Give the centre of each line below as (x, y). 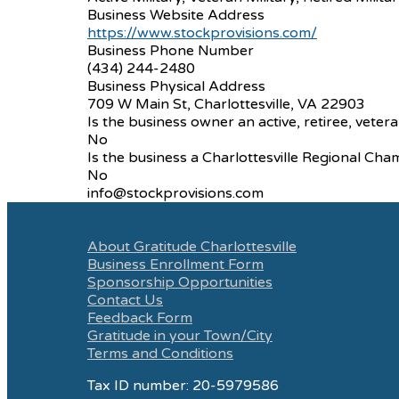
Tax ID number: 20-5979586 (183, 386)
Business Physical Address (176, 86)
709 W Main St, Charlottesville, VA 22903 (226, 104)
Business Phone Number (171, 51)
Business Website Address (176, 15)
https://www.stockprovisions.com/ (202, 33)
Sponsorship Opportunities (180, 282)
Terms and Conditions (160, 354)
